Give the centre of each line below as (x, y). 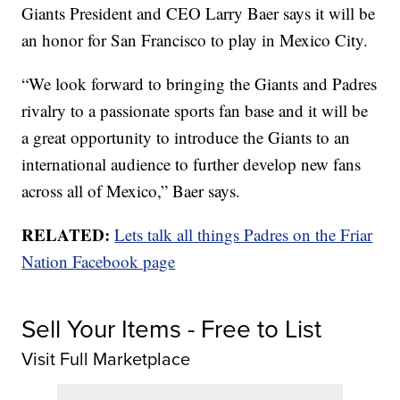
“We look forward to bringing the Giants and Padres (200, 84)
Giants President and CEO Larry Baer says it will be (199, 13)
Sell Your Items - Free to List (172, 329)
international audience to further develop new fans (192, 164)
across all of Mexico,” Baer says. (131, 191)
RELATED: (66, 235)
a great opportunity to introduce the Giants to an (186, 137)
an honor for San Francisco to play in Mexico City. (195, 40)
